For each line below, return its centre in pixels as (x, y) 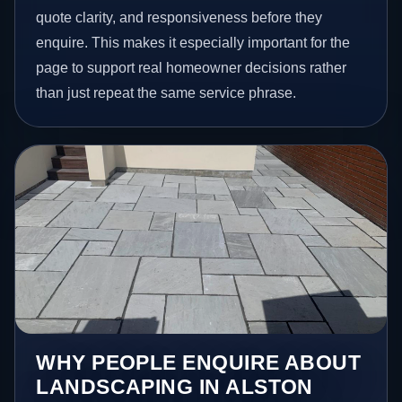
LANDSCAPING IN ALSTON (175, 386)
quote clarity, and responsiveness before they (179, 17)
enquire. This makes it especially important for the (193, 42)
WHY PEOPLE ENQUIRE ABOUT (199, 362)
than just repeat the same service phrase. (166, 92)
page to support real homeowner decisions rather (192, 67)
